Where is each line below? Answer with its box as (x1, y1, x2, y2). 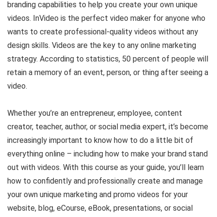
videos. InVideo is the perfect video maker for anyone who (7, 14, 205, 23)
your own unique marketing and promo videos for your (7, 190, 188, 199)
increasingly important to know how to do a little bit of (7, 136, 193, 145)
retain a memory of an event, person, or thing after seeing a (7, 68, 208, 77)
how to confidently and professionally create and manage (7, 176, 203, 186)
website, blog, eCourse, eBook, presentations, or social (7, 203, 193, 213)
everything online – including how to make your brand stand (7, 149, 208, 158)
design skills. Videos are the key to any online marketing (7, 41, 196, 50)
